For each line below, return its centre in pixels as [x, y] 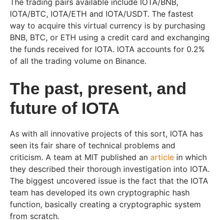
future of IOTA [65, 108]
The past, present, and [98, 88]
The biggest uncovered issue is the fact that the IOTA [109, 181]
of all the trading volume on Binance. [78, 61]
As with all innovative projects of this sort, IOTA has [106, 134]
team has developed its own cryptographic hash [100, 192]
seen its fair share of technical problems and [93, 145]
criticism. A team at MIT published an [80, 157]
